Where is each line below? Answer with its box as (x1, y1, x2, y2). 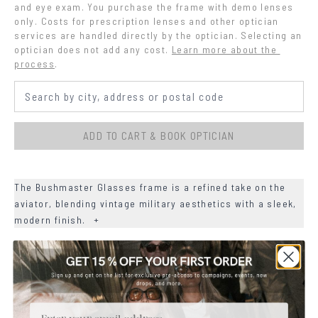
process (14, 57, 55, 70)
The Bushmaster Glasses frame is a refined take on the (14, 180, 286, 193)
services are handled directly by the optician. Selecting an (14, 29, 302, 42)
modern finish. (14, 213, 89, 226)
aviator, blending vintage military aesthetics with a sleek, (14, 197, 297, 209)
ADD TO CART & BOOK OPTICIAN (83, 129, 235, 143)
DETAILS (14, 267, 53, 280)
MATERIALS (14, 290, 65, 303)
